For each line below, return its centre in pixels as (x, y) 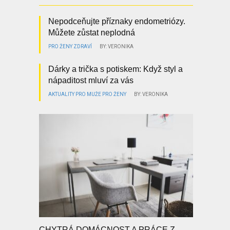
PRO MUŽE (88, 94)
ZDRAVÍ (82, 47)
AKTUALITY (61, 94)
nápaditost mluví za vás (91, 81)
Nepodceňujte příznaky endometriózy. (117, 22)
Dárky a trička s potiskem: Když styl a (115, 69)
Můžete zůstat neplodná (91, 33)
